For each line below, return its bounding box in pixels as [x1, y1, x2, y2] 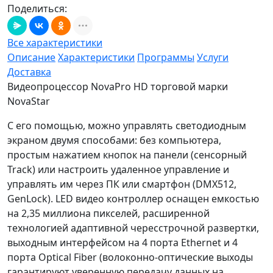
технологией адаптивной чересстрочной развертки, [7, 221, 259, 235]
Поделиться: [7, 2, 67, 16]
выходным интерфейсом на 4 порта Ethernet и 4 [7, 236, 238, 250]
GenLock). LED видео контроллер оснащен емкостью [7, 192, 259, 206]
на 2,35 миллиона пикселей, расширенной [7, 207, 210, 221]
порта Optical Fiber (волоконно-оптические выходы [7, 250, 253, 264]
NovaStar [7, 94, 50, 108]
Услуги [197, 51, 229, 65]
